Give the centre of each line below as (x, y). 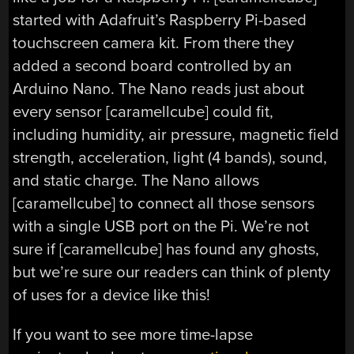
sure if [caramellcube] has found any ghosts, (166, 250)
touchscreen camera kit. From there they (154, 43)
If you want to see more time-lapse (133, 334)
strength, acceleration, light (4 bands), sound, (170, 158)
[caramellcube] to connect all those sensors (164, 204)
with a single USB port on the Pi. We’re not (161, 227)
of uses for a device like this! (112, 296)
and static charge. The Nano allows (136, 181)
